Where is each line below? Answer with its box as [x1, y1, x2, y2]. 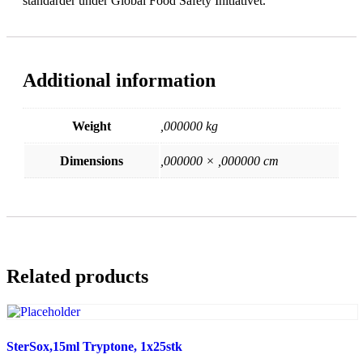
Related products [6, 266, 148, 288]
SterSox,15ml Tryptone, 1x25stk [6, 339, 182, 353]
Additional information [23, 70, 216, 92]
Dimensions [60, 154, 123, 169]
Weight [72, 119, 111, 134]
